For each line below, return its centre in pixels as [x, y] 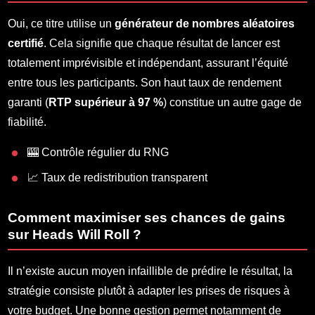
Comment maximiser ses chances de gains [147, 217]
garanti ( [28, 102]
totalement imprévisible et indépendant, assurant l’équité [148, 63]
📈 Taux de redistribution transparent [118, 177]
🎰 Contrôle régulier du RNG [98, 152]
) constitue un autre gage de [233, 102]
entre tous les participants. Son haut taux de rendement [145, 82]
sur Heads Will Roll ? [75, 234]
